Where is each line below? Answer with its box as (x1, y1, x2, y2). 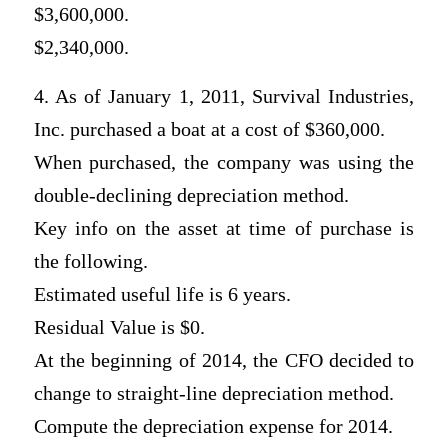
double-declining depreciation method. (33, 185, 349, 207)
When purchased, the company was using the (33, 152, 415, 174)
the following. (33, 251, 148, 273)
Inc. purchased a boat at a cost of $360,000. (33, 119, 385, 141)
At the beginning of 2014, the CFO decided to (33, 350, 415, 372)
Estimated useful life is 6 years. (33, 284, 291, 306)
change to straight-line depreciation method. (33, 383, 394, 405)
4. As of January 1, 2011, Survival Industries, (33, 86, 415, 108)
